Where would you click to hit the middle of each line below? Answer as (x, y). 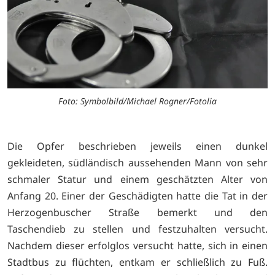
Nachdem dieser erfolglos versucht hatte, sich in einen (137, 246)
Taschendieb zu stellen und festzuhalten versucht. (137, 229)
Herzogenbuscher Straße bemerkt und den (137, 213)
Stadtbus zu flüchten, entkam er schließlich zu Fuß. (137, 262)
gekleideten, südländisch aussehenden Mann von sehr (137, 163)
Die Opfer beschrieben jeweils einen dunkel (137, 146)
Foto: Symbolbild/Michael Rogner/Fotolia (137, 101)
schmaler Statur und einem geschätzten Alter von (137, 180)
